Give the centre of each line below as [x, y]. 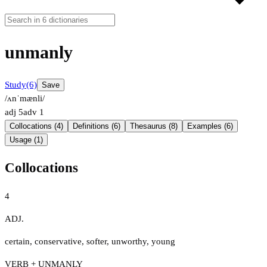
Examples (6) [210, 126]
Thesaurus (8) [154, 126]
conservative [58, 241]
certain [17, 241]
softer [97, 241]
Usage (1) [26, 140]
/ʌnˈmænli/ [25, 99]
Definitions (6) [97, 126]
